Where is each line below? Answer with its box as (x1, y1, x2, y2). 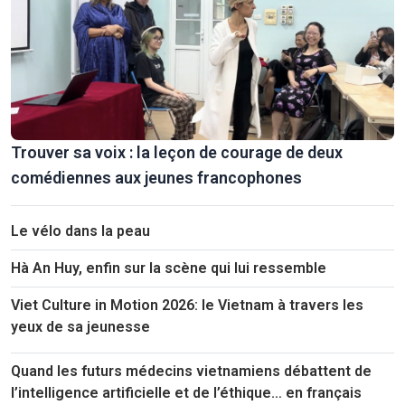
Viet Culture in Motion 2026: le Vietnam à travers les (11, 297, 363, 315)
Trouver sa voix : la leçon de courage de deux (11, 143, 343, 163)
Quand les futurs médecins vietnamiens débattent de (11, 363, 372, 381)
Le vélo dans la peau (11, 222, 150, 240)
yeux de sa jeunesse (11, 318, 150, 336)
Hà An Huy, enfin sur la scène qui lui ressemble (11, 259, 326, 278)
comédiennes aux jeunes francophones (11, 168, 302, 188)
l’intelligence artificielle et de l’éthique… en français (11, 384, 362, 402)
